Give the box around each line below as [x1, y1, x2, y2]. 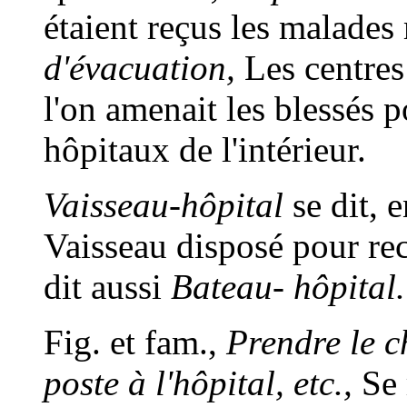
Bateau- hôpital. [171, 267, 405, 307]
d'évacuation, [44, 48, 235, 88]
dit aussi [44, 267, 171, 307]
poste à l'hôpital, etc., [44, 363, 352, 403]
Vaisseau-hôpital [44, 185, 283, 225]
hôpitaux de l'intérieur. [44, 130, 366, 170]
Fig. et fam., [44, 323, 226, 362]
